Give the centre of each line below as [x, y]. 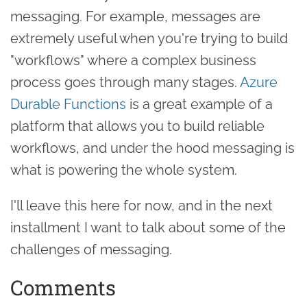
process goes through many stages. [125, 82]
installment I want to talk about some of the [148, 227]
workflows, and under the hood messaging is [152, 148]
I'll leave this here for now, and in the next [142, 205]
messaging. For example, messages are [135, 16]
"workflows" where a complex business [133, 60]
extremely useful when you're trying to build [149, 38]
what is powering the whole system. [124, 170]
